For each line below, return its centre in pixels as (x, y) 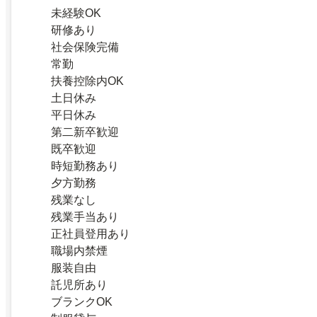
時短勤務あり (85, 166)
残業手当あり (85, 217)
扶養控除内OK (87, 81)
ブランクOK (82, 302)
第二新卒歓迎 (85, 132)
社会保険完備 (85, 47)
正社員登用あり (91, 234)
